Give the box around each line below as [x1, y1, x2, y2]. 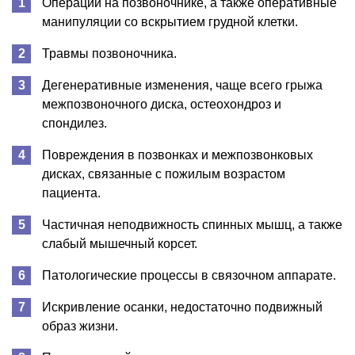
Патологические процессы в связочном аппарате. [42, 268, 336, 282]
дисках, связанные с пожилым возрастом [42, 166, 285, 181]
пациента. [42, 185, 101, 200]
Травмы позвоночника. [42, 46, 177, 60]
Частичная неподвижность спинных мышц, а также [42, 217, 342, 231]
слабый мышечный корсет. [42, 236, 197, 250]
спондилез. [42, 116, 107, 130]
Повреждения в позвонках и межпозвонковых [42, 147, 313, 162]
